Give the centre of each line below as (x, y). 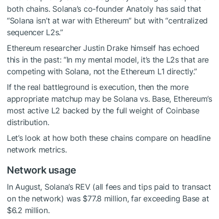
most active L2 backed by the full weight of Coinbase (103, 111)
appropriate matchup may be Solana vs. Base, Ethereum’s (109, 99)
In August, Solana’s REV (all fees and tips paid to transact (109, 187)
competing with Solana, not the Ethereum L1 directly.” (102, 72)
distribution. (28, 122)
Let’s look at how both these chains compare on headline (109, 138)
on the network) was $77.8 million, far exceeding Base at (108, 199)
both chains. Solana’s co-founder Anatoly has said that (104, 9)
